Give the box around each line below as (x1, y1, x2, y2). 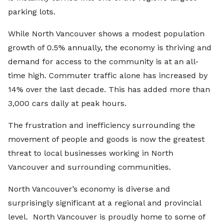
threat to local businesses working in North (8, 148, 173, 158)
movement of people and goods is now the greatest (8, 134, 205, 144)
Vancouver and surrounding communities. (8, 162, 171, 172)
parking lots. (8, 7, 55, 17)
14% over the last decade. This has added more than (8, 85, 210, 95)
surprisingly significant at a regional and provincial (8, 198, 201, 208)
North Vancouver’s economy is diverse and (8, 184, 170, 194)
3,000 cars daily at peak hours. (8, 99, 126, 109)
